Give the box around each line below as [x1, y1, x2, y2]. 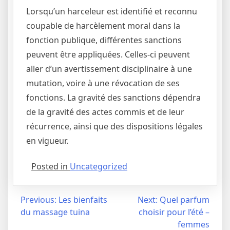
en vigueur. [26, 135, 68, 146]
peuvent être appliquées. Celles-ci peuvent [26, 48, 190, 60]
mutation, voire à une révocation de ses [26, 77, 180, 89]
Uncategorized [70, 160, 127, 172]
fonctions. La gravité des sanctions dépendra [26, 91, 201, 103]
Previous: [21, 194, 56, 205]
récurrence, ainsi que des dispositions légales [26, 120, 203, 132]
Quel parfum [160, 194, 209, 205]
